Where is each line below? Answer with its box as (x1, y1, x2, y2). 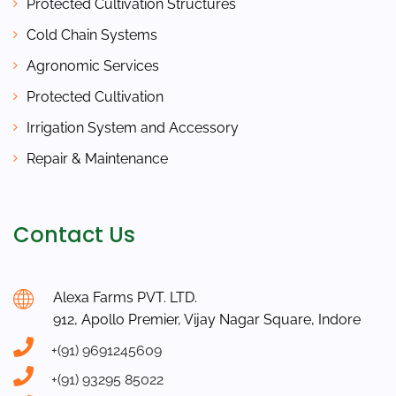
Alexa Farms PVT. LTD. (53, 288, 197, 306)
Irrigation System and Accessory (27, 118, 239, 136)
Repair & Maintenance (27, 149, 168, 167)
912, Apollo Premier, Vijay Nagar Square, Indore (53, 310, 361, 328)
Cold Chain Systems (27, 26, 157, 43)
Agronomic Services (27, 57, 159, 74)
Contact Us (13, 219, 135, 249)
